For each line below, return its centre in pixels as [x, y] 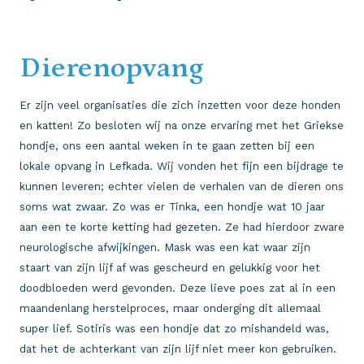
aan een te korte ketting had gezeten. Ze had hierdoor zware [182, 227]
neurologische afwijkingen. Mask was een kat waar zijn [165, 247]
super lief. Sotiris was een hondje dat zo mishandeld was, [174, 328]
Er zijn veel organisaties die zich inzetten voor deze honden [180, 105]
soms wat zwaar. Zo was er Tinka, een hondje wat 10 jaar [172, 206]
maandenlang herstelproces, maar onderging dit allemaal [170, 308]
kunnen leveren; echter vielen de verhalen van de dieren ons [182, 186]
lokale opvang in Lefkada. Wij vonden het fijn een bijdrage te [182, 166]
